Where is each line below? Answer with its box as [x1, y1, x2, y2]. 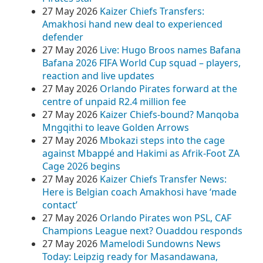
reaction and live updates [42, 69, 154, 82]
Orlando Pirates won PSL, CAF [100, 211, 231, 224]
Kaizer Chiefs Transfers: [100, 5, 204, 18]
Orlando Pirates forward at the [100, 82, 237, 95]
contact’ [42, 198, 77, 211]
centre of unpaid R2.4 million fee [42, 95, 188, 108]
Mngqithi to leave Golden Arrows [42, 121, 189, 134]
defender [42, 31, 83, 43]
